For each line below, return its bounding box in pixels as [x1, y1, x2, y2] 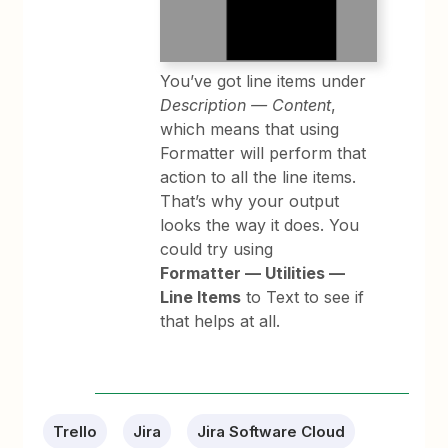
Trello [53, 421, 98, 441]
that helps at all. [160, 310, 281, 331]
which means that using [160, 118, 340, 139]
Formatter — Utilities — [160, 262, 346, 283]
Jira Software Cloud [197, 421, 346, 441]
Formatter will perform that [160, 142, 367, 163]
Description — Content [160, 94, 332, 115]
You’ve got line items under [160, 70, 367, 91]
